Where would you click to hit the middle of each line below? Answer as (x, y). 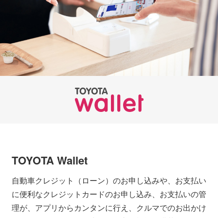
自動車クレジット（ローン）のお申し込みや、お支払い (109, 180)
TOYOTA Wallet (50, 160)
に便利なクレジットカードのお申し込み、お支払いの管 (109, 194)
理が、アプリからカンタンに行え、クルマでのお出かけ (109, 207)
